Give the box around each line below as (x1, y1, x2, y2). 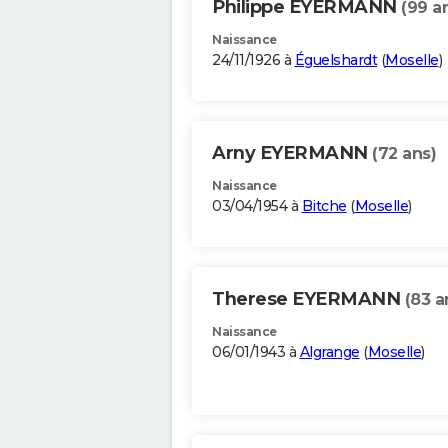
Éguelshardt (294, 51, 377, 70)
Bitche (301, 197, 347, 216)
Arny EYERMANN (212, 142, 372, 165)
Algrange (299, 343, 360, 362)
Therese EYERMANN (212, 288, 405, 311)
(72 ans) (372, 144, 436, 164)
